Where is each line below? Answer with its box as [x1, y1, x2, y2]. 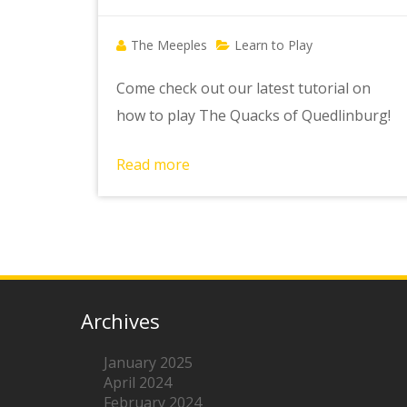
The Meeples [130, 35, 207, 54]
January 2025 [104, 352, 193, 372]
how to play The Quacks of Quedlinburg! [115, 104, 391, 125]
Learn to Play [233, 35, 313, 54]
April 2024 [104, 372, 172, 392]
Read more [115, 154, 190, 174]
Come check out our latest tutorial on [115, 77, 371, 98]
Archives [81, 306, 160, 334]
